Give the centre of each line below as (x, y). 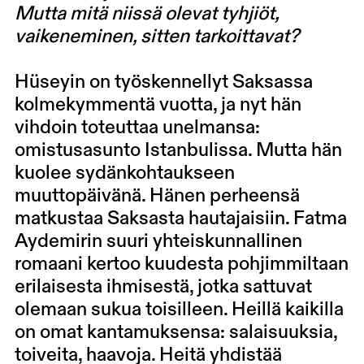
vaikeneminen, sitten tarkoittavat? (156, 37)
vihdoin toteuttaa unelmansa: (137, 128)
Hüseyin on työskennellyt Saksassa (163, 83)
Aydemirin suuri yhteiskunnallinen (158, 242)
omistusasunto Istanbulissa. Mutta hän (178, 151)
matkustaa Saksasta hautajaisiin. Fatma (180, 219)
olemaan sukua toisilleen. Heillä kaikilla (179, 310)
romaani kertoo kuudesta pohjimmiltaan (181, 265)
